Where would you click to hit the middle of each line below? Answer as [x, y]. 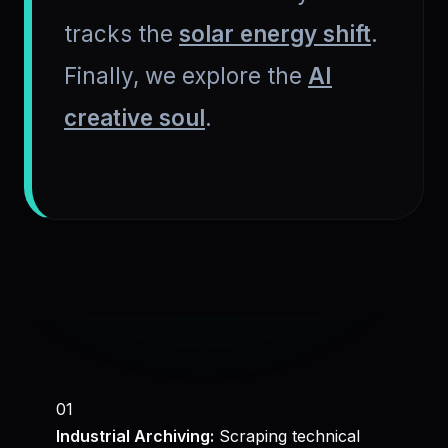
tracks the [121, 33]
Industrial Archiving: [135, 436]
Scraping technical [287, 436]
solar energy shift [275, 33]
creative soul [134, 117]
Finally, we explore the [186, 75]
